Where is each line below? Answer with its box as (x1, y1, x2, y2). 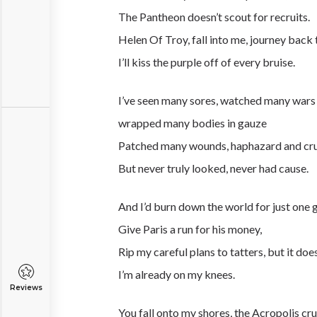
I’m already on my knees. (118, 267, 235, 281)
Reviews (9, 283, 42, 292)
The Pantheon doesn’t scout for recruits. (118, 10, 310, 23)
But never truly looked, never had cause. (118, 161, 311, 175)
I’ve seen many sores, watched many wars (118, 93, 316, 107)
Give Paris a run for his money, (118, 222, 262, 236)
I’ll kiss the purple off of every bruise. (118, 55, 295, 69)
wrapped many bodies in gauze (118, 116, 267, 129)
